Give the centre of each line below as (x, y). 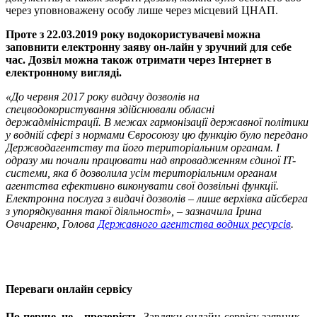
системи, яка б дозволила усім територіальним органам (141, 173)
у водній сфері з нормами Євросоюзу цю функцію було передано (157, 135)
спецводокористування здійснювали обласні (110, 110)
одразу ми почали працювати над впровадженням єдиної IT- (151, 161)
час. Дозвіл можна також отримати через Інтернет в (139, 60)
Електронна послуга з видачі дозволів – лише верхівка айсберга (157, 199)
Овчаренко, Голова (52, 224)
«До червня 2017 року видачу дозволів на (103, 97)
